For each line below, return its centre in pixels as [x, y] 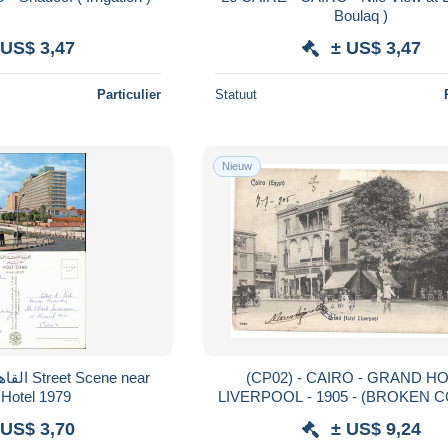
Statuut [236, 94]
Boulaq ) [361, 15]
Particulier [129, 94]
